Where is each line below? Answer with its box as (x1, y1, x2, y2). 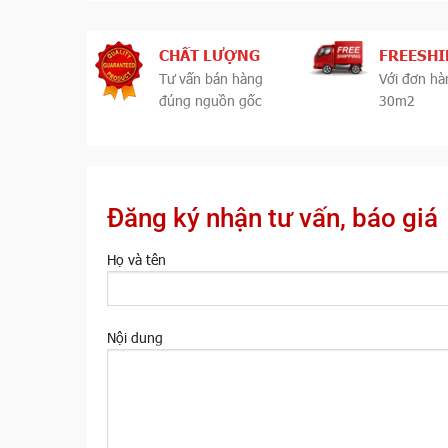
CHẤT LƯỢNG (159, 44, 261, 64)
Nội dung (107, 327, 163, 347)
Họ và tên (107, 250, 166, 270)
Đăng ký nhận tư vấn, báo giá (107, 203, 438, 234)
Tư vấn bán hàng (159, 69, 264, 89)
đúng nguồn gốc (159, 91, 262, 111)
